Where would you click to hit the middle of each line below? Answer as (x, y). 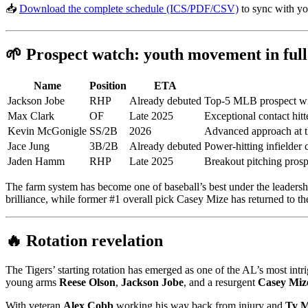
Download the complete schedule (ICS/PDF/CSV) (129, 9)
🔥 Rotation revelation (84, 240)
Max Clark (31, 116)
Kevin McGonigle (47, 131)
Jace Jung (29, 146)
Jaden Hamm (36, 162)
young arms (32, 282)
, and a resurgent (221, 282)
